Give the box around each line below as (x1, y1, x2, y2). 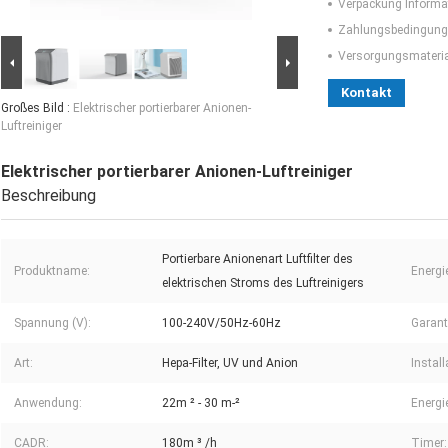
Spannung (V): (14, 316, 91, 331)
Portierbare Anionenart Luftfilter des (162, 252, 353, 267)
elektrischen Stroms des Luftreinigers (162, 276, 364, 291)
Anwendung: (14, 396, 82, 411)
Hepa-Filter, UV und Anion (162, 356, 298, 371)
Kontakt (341, 85, 392, 101)
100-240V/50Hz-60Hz (162, 316, 281, 331)
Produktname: (14, 264, 90, 279)
